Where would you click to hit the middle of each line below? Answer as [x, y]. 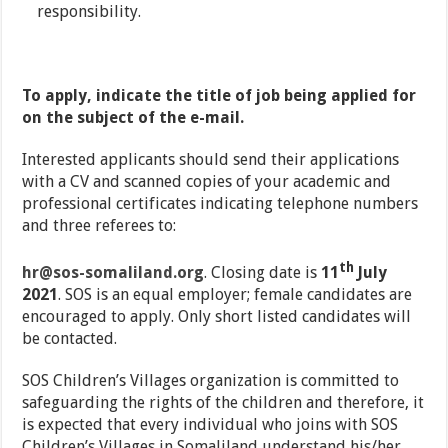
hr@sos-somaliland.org [113, 273]
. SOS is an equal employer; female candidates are [235, 295]
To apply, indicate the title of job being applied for [219, 95]
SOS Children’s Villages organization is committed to [211, 381]
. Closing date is [263, 273]
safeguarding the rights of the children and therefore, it [223, 403]
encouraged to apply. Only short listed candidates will [217, 317]
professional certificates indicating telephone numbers [220, 203]
